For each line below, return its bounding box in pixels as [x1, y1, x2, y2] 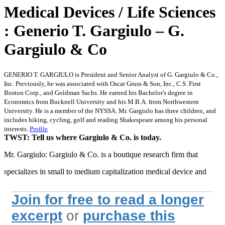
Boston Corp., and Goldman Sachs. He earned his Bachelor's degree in [4, 88, 193, 96]
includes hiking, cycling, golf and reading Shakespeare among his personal [4, 116, 207, 124]
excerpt [12, 207, 62, 223]
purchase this [83, 207, 175, 223]
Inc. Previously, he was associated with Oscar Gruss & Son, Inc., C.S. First [4, 79, 201, 87]
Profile [30, 125, 48, 133]
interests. [4, 125, 30, 133]
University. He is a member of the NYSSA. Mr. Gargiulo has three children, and [4, 106, 216, 115]
